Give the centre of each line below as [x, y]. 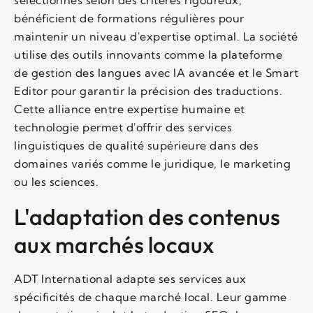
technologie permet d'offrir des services [123, 127]
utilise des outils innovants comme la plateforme [148, 54]
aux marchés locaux [114, 244]
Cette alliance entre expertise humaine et [130, 109]
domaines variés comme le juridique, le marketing [152, 163]
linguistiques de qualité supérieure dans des [136, 145]
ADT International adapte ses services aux [130, 278]
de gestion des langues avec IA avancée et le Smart [156, 72]
